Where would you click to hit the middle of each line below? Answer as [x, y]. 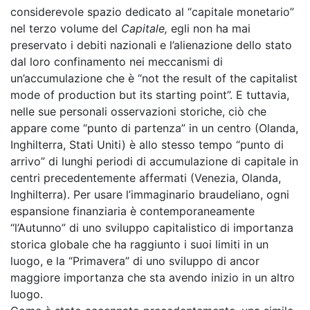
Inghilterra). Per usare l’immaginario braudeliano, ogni [150, 194]
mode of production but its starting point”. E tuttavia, [150, 95]
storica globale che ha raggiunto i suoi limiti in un [139, 244]
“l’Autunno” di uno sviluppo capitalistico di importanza [152, 228]
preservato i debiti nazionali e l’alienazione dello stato [151, 45]
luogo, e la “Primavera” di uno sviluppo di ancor [135, 261]
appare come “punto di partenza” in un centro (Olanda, [154, 128]
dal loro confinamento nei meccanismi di [117, 62]
